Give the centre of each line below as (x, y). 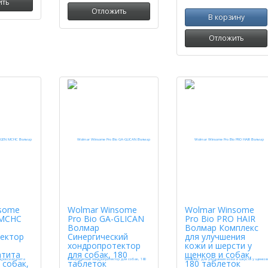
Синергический (98, 237)
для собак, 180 (98, 255)
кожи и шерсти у (218, 246)
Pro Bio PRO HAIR (220, 219)
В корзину (226, 17)
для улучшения (215, 237)
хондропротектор (104, 246)
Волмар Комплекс (222, 228)
